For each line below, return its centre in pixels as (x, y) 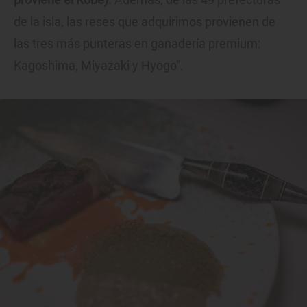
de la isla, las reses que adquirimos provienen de (145, 22)
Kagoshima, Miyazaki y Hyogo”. (99, 66)
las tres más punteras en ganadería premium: (137, 44)
